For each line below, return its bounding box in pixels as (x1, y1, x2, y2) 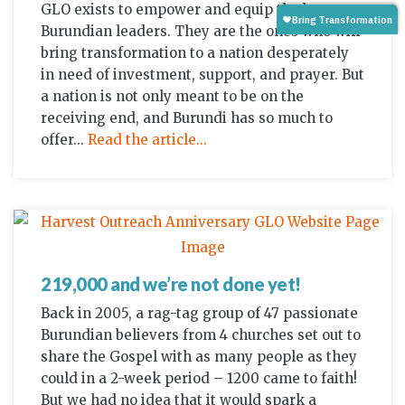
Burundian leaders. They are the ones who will (41, 22, 360, 40)
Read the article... (88, 130, 207, 148)
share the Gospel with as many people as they (41, 347, 357, 365)
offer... (41, 130, 88, 148)
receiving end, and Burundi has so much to (41, 108, 333, 127)
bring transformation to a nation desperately (41, 43, 349, 61)
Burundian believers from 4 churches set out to (41, 325, 361, 344)
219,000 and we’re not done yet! (41, 272, 301, 295)
